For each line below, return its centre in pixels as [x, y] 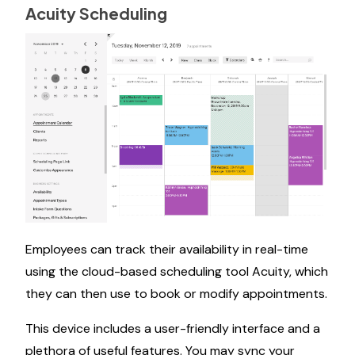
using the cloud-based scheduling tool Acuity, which [177, 272]
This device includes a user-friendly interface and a [173, 329]
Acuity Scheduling [96, 13]
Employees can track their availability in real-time [167, 250]
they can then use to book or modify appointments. [176, 294]
